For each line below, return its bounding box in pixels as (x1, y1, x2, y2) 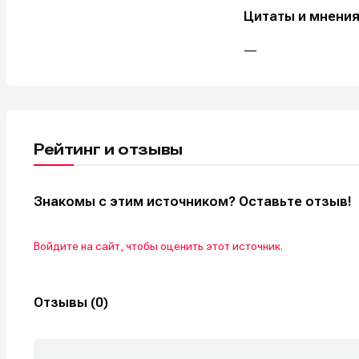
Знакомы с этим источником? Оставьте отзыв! (34, 192, 352, 209)
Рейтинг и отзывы (34, 139, 183, 159)
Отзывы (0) (34, 293, 108, 310)
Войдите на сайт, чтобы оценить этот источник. (34, 239, 283, 252)
